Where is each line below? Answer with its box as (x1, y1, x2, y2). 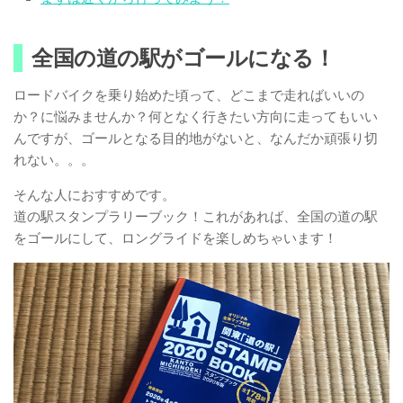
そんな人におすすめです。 (13, 186, 175, 203)
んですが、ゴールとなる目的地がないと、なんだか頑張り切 (13, 130, 378, 147)
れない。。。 (13, 151, 94, 168)
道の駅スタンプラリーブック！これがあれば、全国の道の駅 (13, 208, 378, 225)
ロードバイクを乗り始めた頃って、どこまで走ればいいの (13, 86, 364, 103)
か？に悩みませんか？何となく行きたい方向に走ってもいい (13, 108, 378, 125)
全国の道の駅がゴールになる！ (31, 44, 335, 71)
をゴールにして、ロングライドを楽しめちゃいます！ (13, 229, 337, 246)
